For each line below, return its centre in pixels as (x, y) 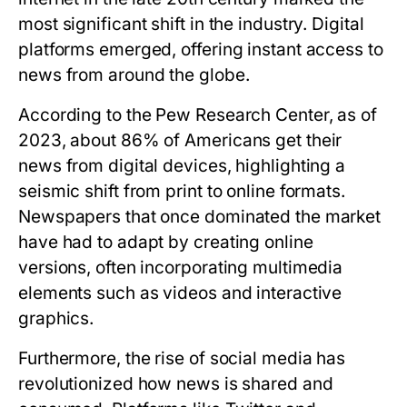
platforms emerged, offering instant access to (201, 50)
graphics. (56, 318)
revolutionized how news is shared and (176, 384)
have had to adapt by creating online (166, 242)
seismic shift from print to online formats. (182, 191)
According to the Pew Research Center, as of (198, 115)
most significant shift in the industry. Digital (191, 24)
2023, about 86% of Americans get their (180, 140)
